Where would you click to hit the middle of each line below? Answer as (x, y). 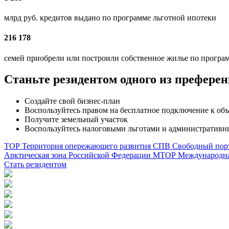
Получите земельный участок (76, 120)
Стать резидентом (35, 165)
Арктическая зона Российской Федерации (77, 155)
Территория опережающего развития (86, 146)
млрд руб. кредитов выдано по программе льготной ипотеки (110, 18)
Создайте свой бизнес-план (72, 101)
